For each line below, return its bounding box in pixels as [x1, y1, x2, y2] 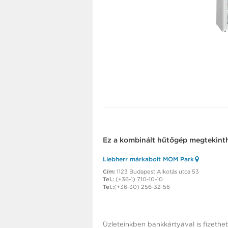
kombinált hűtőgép [120, 136, 187, 145]
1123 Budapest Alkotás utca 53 [115, 168, 199, 176]
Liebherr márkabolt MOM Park [103, 155, 194, 163]
